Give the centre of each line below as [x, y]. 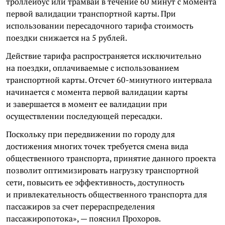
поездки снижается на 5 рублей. [67, 37]
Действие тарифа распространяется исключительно [104, 55]
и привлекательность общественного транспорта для [106, 194]
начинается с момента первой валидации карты [97, 92]
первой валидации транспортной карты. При [91, 13]
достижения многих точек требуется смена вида [97, 146]
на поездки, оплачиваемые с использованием [93, 68]
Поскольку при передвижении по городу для [90, 134]
